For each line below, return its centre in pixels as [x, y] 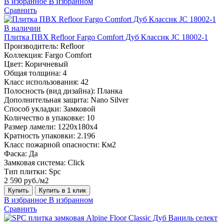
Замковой [79, 109]
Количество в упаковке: [44, 117]
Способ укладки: [33, 109]
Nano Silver [110, 100]
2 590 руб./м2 [26, 180]
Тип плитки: [25, 171]
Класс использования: [41, 82]
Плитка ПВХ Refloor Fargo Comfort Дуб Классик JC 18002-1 [106, 37]
